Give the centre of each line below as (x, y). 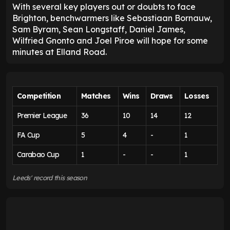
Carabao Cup (38, 155)
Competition (39, 96)
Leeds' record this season (50, 178)
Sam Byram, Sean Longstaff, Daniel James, (99, 30)
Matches (96, 96)
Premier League (42, 116)
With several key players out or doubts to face (104, 7)
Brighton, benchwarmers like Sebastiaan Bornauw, (112, 18)
